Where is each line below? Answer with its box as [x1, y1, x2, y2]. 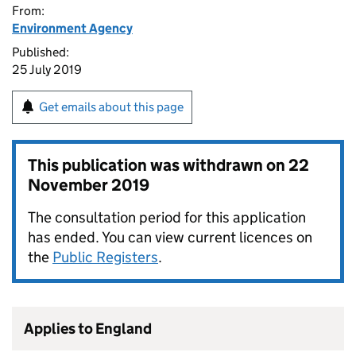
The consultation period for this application [28, 208, 306, 226]
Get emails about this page [39, 99, 184, 114]
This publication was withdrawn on [28, 155, 288, 176]
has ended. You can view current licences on [28, 228, 312, 246]
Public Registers [52, 248, 158, 266]
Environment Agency [12, 21, 133, 36]
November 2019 [28, 175, 149, 195]
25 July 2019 [12, 62, 82, 77]
